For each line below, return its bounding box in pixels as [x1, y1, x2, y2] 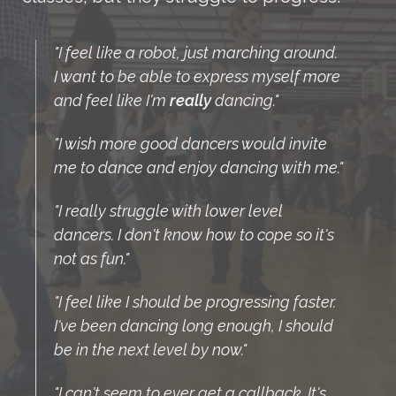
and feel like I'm [54, 90, 170, 110]
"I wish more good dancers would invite [54, 133, 327, 153]
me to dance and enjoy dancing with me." [54, 157, 343, 177]
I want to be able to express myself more [54, 66, 340, 86]
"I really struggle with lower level [54, 201, 283, 220]
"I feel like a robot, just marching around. [54, 42, 338, 62]
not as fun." [54, 248, 129, 268]
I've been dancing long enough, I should [54, 316, 333, 335]
